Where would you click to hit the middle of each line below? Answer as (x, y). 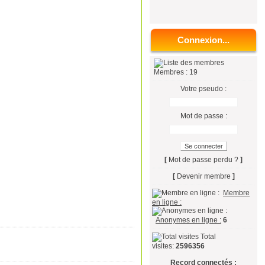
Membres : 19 (175, 72)
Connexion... (203, 40)
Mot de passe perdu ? (203, 160)
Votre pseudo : (203, 89)
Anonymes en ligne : (188, 220)
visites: (163, 246)
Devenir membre (203, 176)
